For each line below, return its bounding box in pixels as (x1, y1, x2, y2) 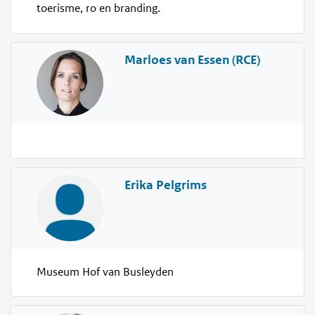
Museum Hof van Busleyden (37, 265, 174, 279)
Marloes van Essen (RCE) (124, 51, 260, 67)
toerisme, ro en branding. (37, 1, 161, 16)
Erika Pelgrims (124, 176, 207, 193)
